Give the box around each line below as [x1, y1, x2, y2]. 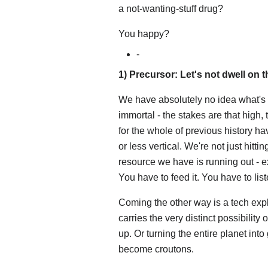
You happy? [118, 29, 169, 39]
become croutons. [118, 244, 194, 255]
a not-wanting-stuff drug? [118, 4, 223, 14]
